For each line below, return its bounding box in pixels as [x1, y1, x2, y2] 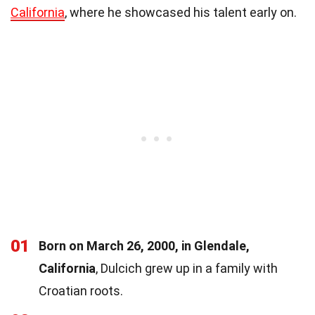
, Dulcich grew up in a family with [96, 260, 278, 276]
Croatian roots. [39, 283, 123, 298]
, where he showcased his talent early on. [65, 4, 297, 20]
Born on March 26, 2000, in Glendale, [39, 238, 250, 253]
